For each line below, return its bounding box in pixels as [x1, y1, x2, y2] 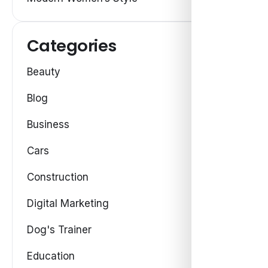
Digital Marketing [27, 197, 109, 210]
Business [27, 118, 69, 131]
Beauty [27, 66, 60, 78]
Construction [27, 171, 89, 184]
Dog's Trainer [27, 224, 92, 236]
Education [27, 250, 75, 263]
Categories [27, 33, 117, 57]
